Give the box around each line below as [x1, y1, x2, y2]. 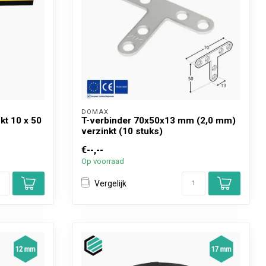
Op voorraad [81, 157, 124, 166]
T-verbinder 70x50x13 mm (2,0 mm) [81, 115, 236, 126]
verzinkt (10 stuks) [81, 126, 163, 137]
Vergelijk [94, 178, 126, 188]
